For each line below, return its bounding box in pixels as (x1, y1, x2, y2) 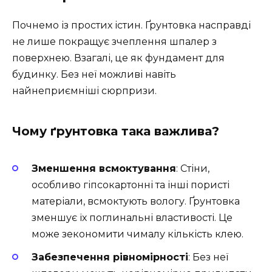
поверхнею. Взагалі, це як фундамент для (12, 52, 225, 64)
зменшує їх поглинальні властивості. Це (32, 211, 233, 223)
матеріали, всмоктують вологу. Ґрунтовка (32, 195, 240, 207)
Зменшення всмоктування (32, 162, 176, 174)
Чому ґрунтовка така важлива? (12, 123, 219, 138)
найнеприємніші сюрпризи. (12, 84, 157, 97)
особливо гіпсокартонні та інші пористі (32, 178, 229, 191)
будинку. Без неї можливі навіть (12, 68, 176, 80)
